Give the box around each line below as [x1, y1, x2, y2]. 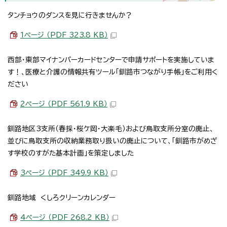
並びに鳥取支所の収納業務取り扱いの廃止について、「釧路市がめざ [8, 137, 217, 144]
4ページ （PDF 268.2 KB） [20, 213, 109, 221]
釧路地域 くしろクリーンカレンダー [8, 194, 116, 201]
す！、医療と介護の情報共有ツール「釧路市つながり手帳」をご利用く [8, 68, 218, 75]
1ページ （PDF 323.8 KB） [20, 31, 108, 39]
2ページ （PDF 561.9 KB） [20, 100, 107, 107]
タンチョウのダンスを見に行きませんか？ [8, 11, 132, 19]
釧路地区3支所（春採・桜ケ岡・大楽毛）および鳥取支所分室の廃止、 [8, 125, 214, 132]
